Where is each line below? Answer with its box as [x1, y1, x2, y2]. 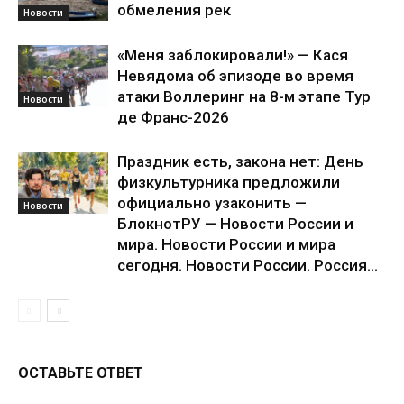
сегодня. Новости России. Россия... [117, 255, 378, 274]
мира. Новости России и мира [117, 234, 335, 253]
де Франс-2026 [117, 107, 229, 126]
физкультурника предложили [117, 172, 340, 191]
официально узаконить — [117, 193, 307, 212]
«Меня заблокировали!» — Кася [117, 45, 348, 64]
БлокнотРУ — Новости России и [117, 214, 353, 233]
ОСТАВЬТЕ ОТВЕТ [18, 363, 143, 381]
